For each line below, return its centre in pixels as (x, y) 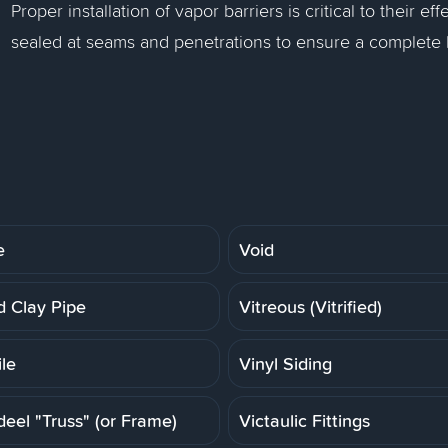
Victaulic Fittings (304, 420)
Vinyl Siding (285, 363)
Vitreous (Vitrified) (310, 306)
